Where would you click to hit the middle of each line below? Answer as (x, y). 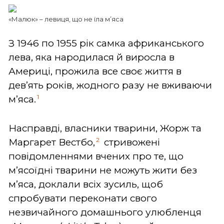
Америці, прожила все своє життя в (95, 71)
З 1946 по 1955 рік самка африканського (106, 43)
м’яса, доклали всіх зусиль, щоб (86, 184)
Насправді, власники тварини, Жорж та (105, 128)
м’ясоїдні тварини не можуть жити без (103, 170)
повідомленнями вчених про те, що (96, 156)
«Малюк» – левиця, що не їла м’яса (66, 19)
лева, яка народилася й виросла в (91, 57)
